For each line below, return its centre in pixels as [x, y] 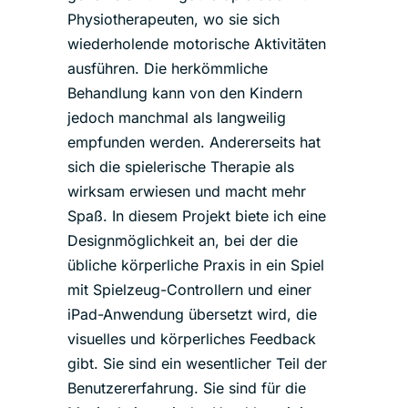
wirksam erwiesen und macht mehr [187, 191]
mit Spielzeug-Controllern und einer [189, 290]
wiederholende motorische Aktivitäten [197, 44]
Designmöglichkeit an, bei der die [183, 240]
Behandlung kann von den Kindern [185, 93]
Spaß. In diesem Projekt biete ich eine [197, 216]
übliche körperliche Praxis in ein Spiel [196, 265]
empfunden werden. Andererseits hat [194, 142]
